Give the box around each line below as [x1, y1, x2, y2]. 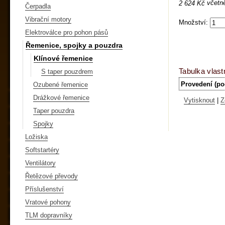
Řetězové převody [25, 172, 78, 180]
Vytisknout [184, 96, 215, 104]
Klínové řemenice [34, 54, 93, 62]
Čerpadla [25, 2, 51, 10]
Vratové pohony [25, 198, 71, 206]
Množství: [179, 19, 210, 27]
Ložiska [25, 133, 48, 141]
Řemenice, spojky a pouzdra [26, 41, 123, 49]
